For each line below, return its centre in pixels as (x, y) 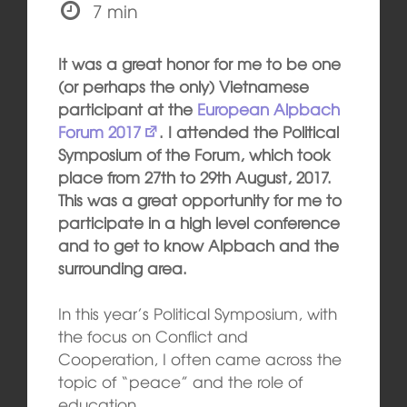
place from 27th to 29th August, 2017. (194, 176)
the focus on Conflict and (153, 336)
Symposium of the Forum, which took (194, 154)
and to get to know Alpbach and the (198, 244)
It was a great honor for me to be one (199, 63)
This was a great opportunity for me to (199, 199)
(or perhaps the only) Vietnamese (183, 85)
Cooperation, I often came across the (199, 359)
